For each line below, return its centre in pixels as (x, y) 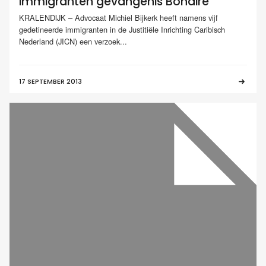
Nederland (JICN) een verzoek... (73, 42)
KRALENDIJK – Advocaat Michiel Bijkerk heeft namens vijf (118, 18)
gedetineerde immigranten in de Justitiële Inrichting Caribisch (122, 30)
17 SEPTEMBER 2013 (50, 82)
